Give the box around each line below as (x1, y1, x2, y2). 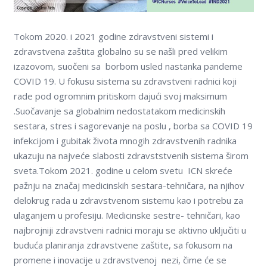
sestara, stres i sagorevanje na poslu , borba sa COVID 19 (13, 120, 253, 132)
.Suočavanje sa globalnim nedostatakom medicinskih (13, 105, 225, 117)
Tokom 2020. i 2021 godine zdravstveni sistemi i (13, 30, 213, 43)
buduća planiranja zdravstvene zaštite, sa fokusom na (13, 239, 232, 252)
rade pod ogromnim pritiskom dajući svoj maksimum (13, 90, 227, 103)
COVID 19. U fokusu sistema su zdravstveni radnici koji (13, 75, 237, 88)
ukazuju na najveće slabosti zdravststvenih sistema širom (13, 150, 249, 162)
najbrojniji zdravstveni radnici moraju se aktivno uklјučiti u (13, 224, 246, 237)
